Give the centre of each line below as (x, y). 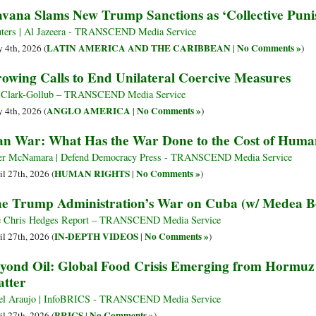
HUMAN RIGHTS (92, 174)
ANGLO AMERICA (89, 111)
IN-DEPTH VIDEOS (96, 237)
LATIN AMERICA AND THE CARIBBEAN (139, 48)
